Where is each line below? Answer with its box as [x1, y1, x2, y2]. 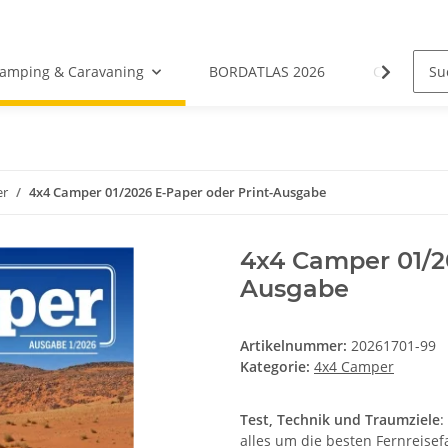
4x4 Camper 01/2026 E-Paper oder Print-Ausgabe [29, 183, 326, 201]
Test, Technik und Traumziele [240, 410, 440, 429]
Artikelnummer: [240, 336, 351, 355]
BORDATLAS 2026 [209, 62, 326, 81]
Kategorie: [240, 357, 314, 376]
